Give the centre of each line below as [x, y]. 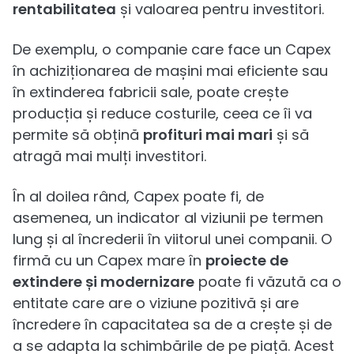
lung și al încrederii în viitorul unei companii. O [172, 239]
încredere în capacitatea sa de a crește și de [172, 324]
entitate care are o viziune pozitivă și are [156, 303]
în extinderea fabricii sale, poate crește [151, 92]
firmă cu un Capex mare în [109, 260]
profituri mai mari [208, 134]
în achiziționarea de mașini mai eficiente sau [170, 70]
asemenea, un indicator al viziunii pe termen [168, 217]
